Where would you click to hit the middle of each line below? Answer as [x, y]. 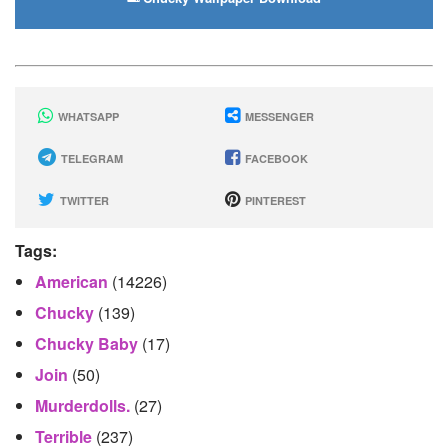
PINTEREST [273, 200]
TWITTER [83, 200]
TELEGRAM [90, 158]
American [73, 281]
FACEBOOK [274, 158]
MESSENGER [277, 116]
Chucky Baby [88, 343]
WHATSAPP [87, 116]
